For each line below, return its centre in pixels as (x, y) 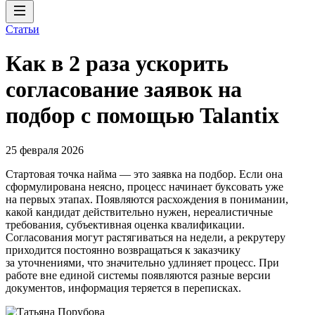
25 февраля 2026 (45, 150)
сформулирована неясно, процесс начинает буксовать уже (144, 186)
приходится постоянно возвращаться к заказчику (123, 250)
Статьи (22, 29)
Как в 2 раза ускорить (117, 64)
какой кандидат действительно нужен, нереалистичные (139, 212)
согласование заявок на (124, 90)
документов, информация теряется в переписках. (123, 288)
